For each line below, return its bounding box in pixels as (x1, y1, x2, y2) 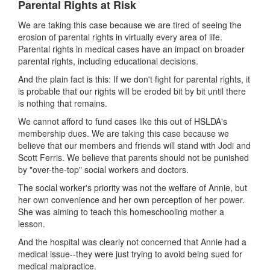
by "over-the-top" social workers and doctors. (18, 163, 189, 175)
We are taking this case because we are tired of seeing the (18, 18, 242, 31)
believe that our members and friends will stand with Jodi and (18, 139, 251, 151)
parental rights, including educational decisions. (18, 54, 198, 67)
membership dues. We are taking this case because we (18, 127, 229, 139)
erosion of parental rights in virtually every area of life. (18, 30, 222, 43)
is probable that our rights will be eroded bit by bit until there (18, 84, 246, 97)
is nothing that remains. (18, 96, 107, 109)
